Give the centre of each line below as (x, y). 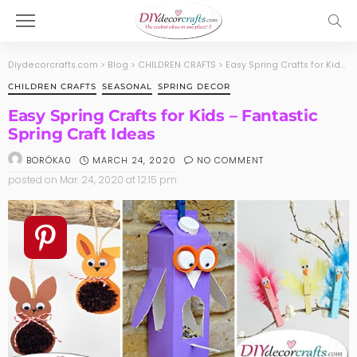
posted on (33, 180)
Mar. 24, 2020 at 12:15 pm (118, 180)
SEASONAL (127, 86)
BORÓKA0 (49, 160)
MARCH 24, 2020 (134, 160)
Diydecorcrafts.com (53, 65)
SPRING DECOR (194, 86)
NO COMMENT (230, 160)
